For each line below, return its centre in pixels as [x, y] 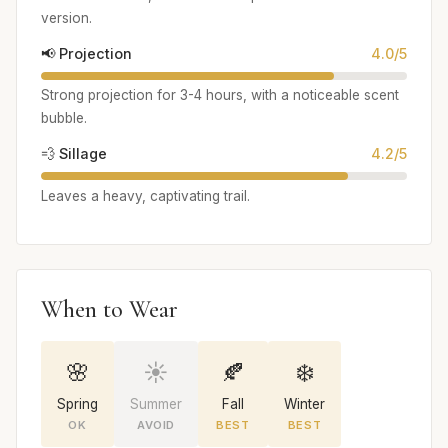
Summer [156, 403]
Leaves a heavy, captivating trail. [145, 195]
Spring [77, 403]
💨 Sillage [74, 154]
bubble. [64, 118]
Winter [304, 403]
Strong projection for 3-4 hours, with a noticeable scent [220, 95]
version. [66, 18]
